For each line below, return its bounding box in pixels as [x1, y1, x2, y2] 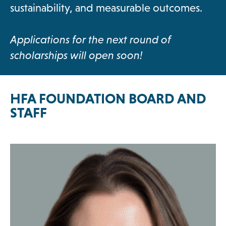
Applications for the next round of [10, 33, 171, 46]
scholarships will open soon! [10, 49, 143, 62]
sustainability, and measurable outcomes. [10, 2, 202, 15]
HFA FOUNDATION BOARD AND [10, 90, 206, 107]
